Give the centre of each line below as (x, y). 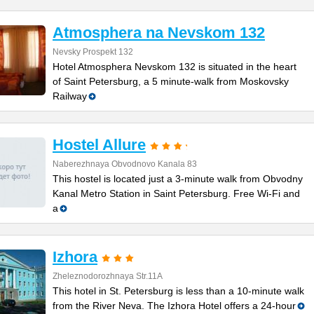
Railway (70, 96)
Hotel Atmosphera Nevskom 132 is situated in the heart (175, 67)
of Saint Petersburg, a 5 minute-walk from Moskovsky (171, 81)
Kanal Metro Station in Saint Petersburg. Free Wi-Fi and (176, 193)
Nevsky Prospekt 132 (93, 52)
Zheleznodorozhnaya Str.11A (108, 276)
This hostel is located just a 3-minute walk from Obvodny (178, 179)
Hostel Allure (99, 145)
